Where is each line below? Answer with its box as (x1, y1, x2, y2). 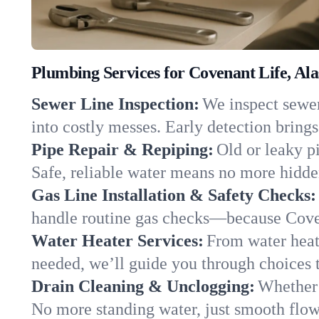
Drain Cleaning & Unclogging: (31, 277, 255, 296)
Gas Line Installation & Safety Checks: (31, 186, 316, 205)
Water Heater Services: (31, 231, 204, 251)
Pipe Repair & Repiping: (31, 140, 214, 159)
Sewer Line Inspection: (31, 95, 199, 114)
